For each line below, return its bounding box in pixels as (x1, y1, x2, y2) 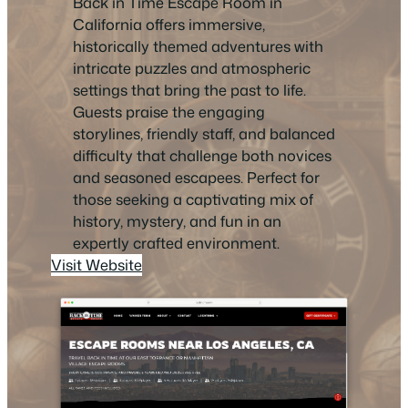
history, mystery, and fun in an (73, 210, 281, 232)
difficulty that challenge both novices (73, 145, 331, 167)
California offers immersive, (73, 14, 265, 36)
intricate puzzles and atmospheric (73, 57, 311, 79)
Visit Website (51, 254, 142, 276)
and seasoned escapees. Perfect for (73, 167, 320, 189)
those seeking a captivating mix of (73, 189, 313, 210)
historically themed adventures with (73, 36, 323, 57)
